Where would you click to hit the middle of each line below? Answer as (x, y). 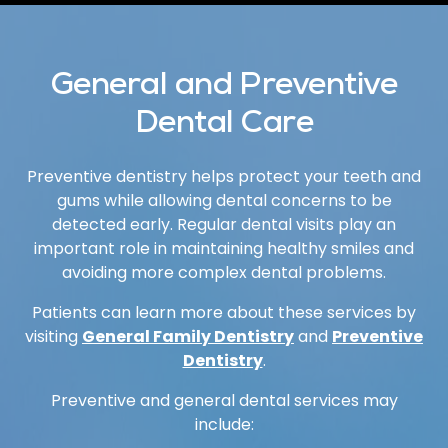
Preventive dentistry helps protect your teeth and (224, 176)
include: (224, 424)
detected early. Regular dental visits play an (224, 224)
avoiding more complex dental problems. (224, 272)
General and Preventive (224, 88)
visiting (53, 336)
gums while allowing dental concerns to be (224, 200)
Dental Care (224, 126)
